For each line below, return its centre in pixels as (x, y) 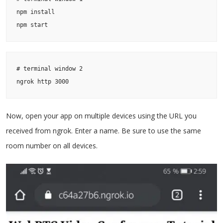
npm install (36, 12)
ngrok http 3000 (43, 81)
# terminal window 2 (50, 68)
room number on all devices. (52, 145)
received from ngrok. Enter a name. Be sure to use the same (104, 130)
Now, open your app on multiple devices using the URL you (101, 115)
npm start (32, 25)
